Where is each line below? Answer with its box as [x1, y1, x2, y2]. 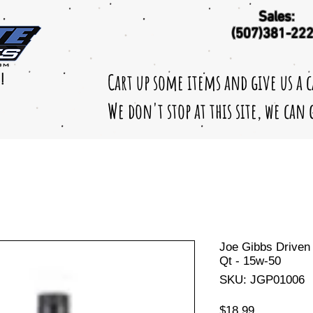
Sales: [258, 9, 295, 26]
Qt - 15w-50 [219, 254, 281, 268]
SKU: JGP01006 [219, 272, 305, 286]
